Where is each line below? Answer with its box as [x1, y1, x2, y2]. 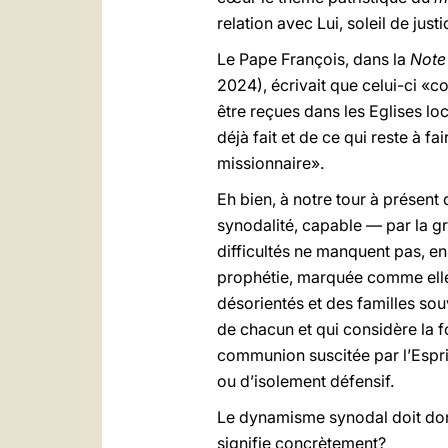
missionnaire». [217, 153, 324, 173]
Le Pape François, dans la [217, 49, 410, 69]
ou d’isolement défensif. [217, 371, 394, 391]
